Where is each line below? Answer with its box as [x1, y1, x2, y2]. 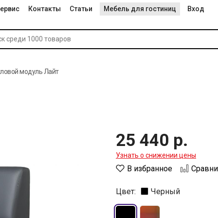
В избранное [127, 164, 172, 173]
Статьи [70, 5, 92, 13]
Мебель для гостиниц [104, 5, 176, 13]
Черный [151, 187, 180, 196]
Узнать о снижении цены [116, 151, 196, 159]
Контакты [28, 5, 61, 13]
